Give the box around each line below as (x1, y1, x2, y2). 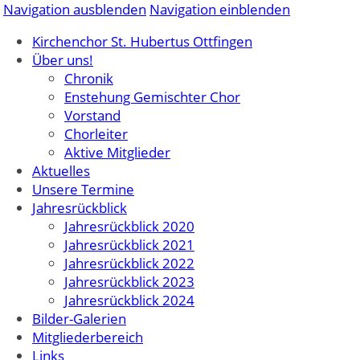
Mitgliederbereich (32, 328, 143, 346)
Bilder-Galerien (32, 309, 126, 328)
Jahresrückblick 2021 (64, 235, 194, 254)
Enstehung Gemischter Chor (64, 88, 240, 106)
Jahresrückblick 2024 (64, 291, 194, 309)
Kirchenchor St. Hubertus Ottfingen (32, 32, 252, 51)
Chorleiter (64, 125, 128, 143)
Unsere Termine (32, 180, 134, 198)
